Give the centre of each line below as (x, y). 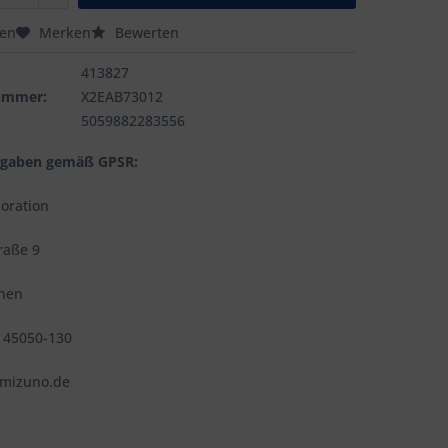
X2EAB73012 (122, 96)
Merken (65, 32)
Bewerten (145, 32)
